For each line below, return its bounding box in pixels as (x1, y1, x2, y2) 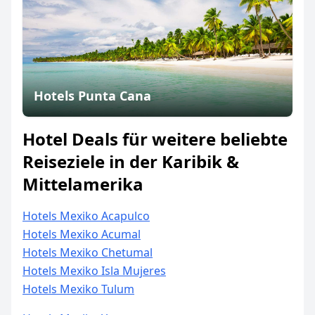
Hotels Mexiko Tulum (22, 281, 134, 297)
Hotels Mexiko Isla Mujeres (22, 263, 166, 278)
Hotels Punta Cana (34, 87, 151, 104)
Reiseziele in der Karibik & (22, 150, 239, 173)
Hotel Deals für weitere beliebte (22, 127, 288, 150)
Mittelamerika (22, 172, 143, 195)
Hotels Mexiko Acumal (22, 226, 141, 242)
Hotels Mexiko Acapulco (22, 208, 150, 224)
